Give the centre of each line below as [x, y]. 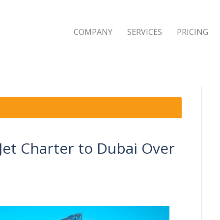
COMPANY [93, 32]
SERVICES [145, 32]
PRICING [192, 32]
